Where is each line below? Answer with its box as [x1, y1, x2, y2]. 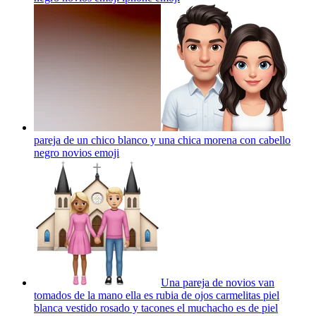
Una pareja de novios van [161, 276, 274, 288]
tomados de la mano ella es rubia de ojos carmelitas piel [34, 288, 279, 301]
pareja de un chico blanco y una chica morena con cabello [34, 133, 291, 146]
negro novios [34, 146, 92, 159]
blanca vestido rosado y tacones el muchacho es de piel [34, 301, 278, 314]
